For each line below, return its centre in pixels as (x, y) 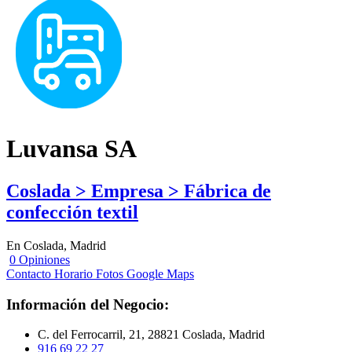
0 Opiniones (40, 259)
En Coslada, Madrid (56, 245)
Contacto (29, 273)
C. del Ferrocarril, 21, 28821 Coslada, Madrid (151, 335)
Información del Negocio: (88, 304)
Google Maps (160, 273)
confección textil (72, 212)
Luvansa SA (71, 149)
